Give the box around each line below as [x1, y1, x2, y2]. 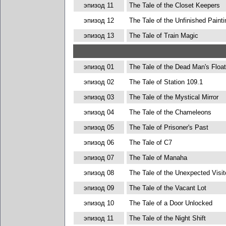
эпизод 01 [83, 63, 114, 71]
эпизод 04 [83, 108, 114, 116]
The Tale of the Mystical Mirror [129, 93, 218, 101]
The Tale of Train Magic [129, 32, 198, 39]
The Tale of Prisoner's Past [129, 124, 208, 131]
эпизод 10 [83, 199, 114, 207]
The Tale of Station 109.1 [129, 78, 203, 86]
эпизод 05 [83, 124, 114, 131]
